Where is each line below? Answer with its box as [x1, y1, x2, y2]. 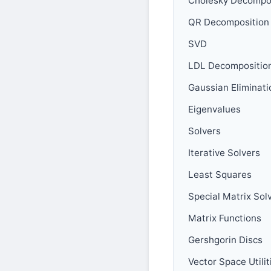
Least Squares [188, 168, 252, 180]
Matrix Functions [188, 212, 261, 224]
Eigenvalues [188, 103, 241, 115]
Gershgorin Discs [188, 233, 263, 246]
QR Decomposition [188, 16, 269, 28]
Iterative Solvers [188, 146, 260, 158]
